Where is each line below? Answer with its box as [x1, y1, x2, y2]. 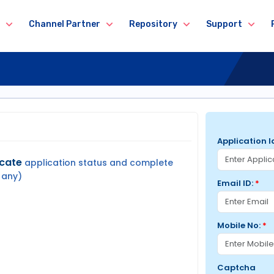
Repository [128, 19, 177, 30]
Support [206, 19, 242, 30]
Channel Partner [28, 19, 100, 30]
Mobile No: [217, 220, 262, 231]
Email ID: [217, 177, 255, 189]
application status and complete [22, 157, 173, 169]
